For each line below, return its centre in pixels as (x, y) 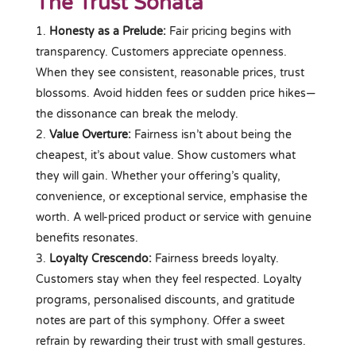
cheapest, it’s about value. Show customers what (165, 155)
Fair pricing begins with (228, 31)
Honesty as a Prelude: (107, 31)
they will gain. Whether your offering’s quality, (158, 176)
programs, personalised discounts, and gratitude (165, 300)
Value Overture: (90, 134)
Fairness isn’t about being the (211, 134)
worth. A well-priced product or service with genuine (173, 217)
